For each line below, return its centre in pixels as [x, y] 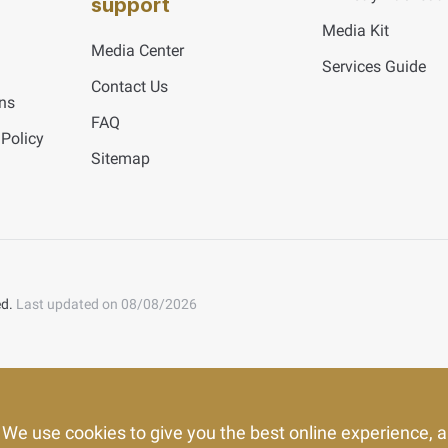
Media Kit [355, 30]
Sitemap [120, 158]
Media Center [137, 50]
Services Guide [373, 66]
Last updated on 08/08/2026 [106, 303]
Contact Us [129, 86]
